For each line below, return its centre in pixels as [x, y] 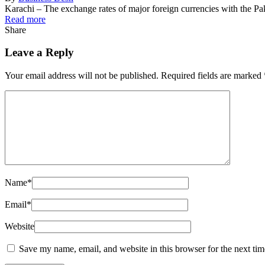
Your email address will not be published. [82, 75]
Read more [25, 19]
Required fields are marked [212, 75]
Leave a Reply [39, 53]
